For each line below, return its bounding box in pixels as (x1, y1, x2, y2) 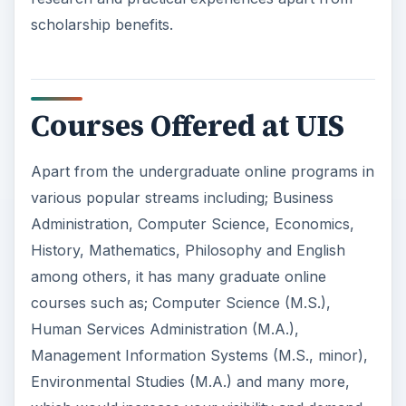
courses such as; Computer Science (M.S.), (30, 294, 331, 313)
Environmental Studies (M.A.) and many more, (30, 372, 350, 391)
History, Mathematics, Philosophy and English (30, 241, 345, 260)
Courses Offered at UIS (30, 105, 344, 146)
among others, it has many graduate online (30, 267, 326, 286)
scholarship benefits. (30, 14, 173, 34)
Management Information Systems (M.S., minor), (30, 346, 368, 365)
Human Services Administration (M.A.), (30, 320, 299, 339)
